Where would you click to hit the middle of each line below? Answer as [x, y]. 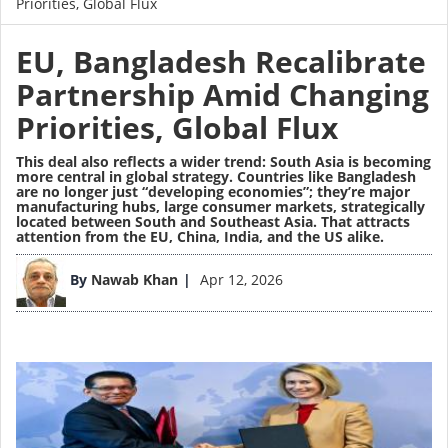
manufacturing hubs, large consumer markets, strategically [220, 207]
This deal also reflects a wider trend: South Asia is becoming [223, 162]
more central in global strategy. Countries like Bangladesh [216, 177]
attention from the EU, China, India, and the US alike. [200, 237]
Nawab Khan [134, 280]
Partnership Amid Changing [222, 95]
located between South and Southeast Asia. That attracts [213, 222]
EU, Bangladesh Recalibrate [221, 62]
